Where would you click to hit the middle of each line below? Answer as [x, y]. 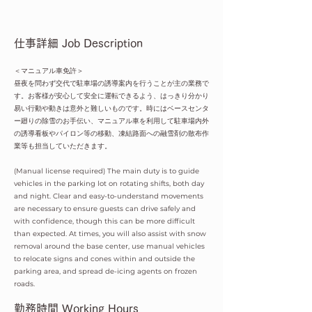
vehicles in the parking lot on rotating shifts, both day [109, 184]
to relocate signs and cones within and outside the [104, 259]
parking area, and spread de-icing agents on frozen [106, 271]
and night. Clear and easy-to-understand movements [109, 196]
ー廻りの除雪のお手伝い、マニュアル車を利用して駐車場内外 [111, 121]
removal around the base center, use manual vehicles [109, 246]
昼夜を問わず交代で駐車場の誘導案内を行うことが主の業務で [111, 83]
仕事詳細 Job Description [78, 43]
